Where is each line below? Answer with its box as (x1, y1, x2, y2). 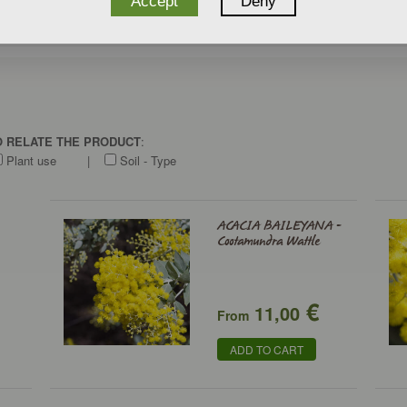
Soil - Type (116, 152, 177, 169)
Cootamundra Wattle (217, 233, 320, 250)
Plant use (3, 152, 57, 169)
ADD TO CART (230, 342, 303, 357)
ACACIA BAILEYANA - (217, 218, 341, 234)
